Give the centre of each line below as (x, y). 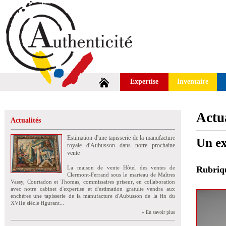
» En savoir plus (158, 212)
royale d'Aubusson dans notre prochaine (121, 145)
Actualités (26, 120)
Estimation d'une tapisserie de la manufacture (121, 138)
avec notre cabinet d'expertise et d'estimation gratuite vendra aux (93, 189)
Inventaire (193, 81)
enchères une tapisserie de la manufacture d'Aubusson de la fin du (93, 196)
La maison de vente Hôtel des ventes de (121, 167)
